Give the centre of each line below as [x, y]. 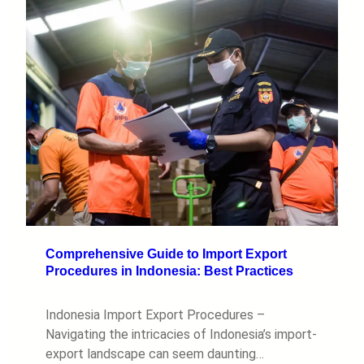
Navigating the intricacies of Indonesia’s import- [181, 334]
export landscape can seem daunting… [155, 353]
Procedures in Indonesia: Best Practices [169, 270]
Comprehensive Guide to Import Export [166, 253]
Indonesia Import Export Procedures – [155, 314]
